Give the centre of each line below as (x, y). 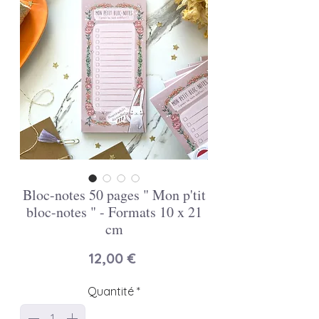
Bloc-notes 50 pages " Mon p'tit (114, 195)
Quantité (111, 291)
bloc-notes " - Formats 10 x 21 (114, 212)
